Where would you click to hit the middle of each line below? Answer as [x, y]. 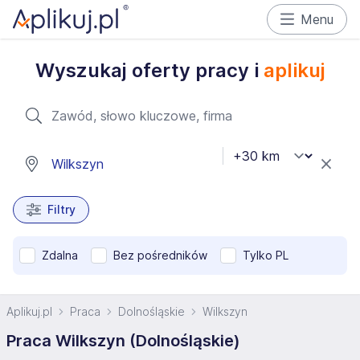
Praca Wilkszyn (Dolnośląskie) [123, 341]
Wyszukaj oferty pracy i [149, 70]
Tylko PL [266, 255]
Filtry [61, 209]
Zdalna [60, 255]
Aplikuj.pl [29, 311]
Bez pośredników [160, 255]
